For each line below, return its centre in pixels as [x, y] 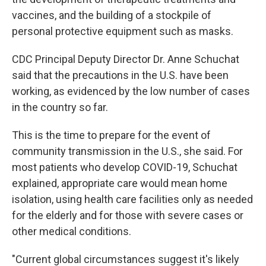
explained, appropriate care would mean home [120, 183]
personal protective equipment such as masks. [123, 31]
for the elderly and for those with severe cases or [128, 215]
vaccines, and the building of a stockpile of [112, 15]
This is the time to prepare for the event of [111, 135]
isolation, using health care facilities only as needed [132, 199]
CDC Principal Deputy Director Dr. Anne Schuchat [126, 59]
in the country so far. [60, 107]
